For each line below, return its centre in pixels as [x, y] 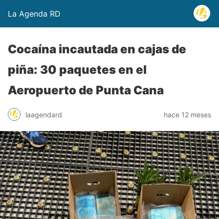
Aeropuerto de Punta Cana [86, 90]
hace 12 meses [187, 114]
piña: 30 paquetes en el [77, 70]
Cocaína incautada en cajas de [97, 49]
